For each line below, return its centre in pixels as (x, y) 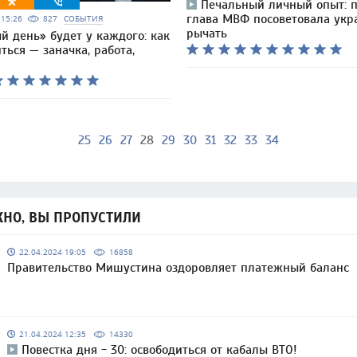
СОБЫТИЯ (83, 19)
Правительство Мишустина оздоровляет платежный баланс (178, 268)
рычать (207, 33)
